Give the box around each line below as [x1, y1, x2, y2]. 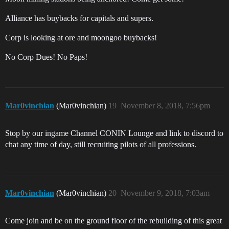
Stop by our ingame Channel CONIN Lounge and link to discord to [5, 129, 223, 138]
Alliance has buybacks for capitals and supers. [5, 14, 153, 23]
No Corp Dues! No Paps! [5, 53, 87, 62]
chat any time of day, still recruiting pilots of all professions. [5, 140, 196, 149]
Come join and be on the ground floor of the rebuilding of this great [5, 216, 222, 225]
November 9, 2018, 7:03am [121, 189, 210, 198]
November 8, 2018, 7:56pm [121, 101, 210, 110]
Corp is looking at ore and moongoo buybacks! [5, 33, 157, 42]
